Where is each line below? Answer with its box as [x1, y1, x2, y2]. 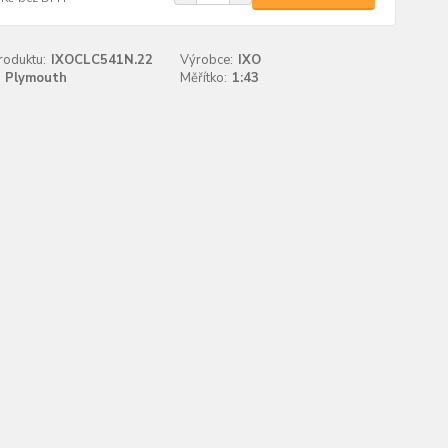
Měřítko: [180, 69, 228, 87]
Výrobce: [180, 51, 234, 69]
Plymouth [4, 69, 67, 87]
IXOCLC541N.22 [50, 51, 153, 69]
